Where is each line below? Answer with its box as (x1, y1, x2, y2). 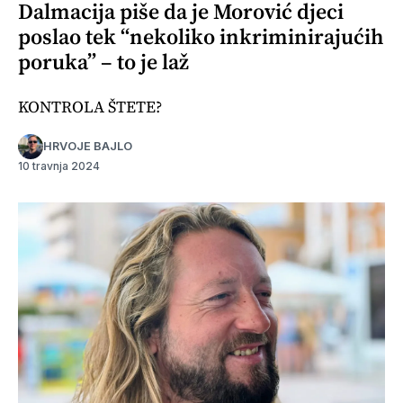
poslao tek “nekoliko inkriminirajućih (18, 21, 384, 51)
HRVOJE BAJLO (43, 139, 132, 154)
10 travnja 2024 (18, 158, 100, 173)
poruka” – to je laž (18, 46, 189, 76)
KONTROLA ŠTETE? (18, 94, 162, 118)
